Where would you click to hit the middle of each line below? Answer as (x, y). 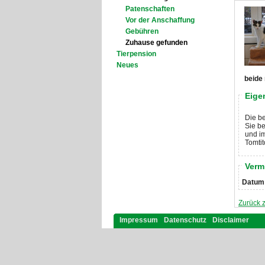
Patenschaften (150, 9)
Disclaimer (231, 220)
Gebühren (142, 31)
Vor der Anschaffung (160, 20)
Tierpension (136, 54)
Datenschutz (185, 220)
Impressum (139, 220)
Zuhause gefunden (156, 43)
